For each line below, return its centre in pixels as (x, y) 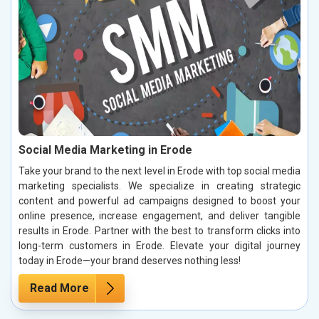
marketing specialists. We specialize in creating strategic (159, 185)
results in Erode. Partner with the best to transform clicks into (159, 230)
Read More (59, 288)
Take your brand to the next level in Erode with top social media (159, 171)
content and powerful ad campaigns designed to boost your (159, 200)
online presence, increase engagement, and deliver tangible (159, 215)
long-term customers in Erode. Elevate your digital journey (159, 245)
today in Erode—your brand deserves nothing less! (130, 260)
